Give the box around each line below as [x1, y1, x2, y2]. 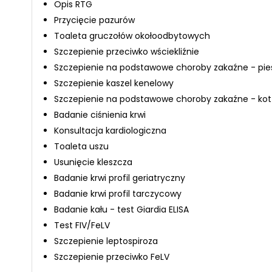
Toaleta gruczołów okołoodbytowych [54, 30, 210, 42]
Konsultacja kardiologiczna [54, 124, 166, 137]
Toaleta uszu [54, 140, 109, 152]
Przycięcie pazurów [54, 14, 135, 26]
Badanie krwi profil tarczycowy [54, 188, 182, 200]
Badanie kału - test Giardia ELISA [54, 203, 189, 216]
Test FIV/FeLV [54, 219, 110, 231]
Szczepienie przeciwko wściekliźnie [54, 46, 199, 58]
